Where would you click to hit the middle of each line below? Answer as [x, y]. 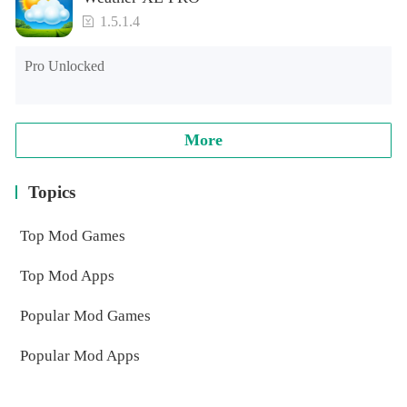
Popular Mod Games [85, 316]
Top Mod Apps [67, 276]
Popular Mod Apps [79, 356]
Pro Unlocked [65, 65]
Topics [52, 193]
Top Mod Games [72, 236]
